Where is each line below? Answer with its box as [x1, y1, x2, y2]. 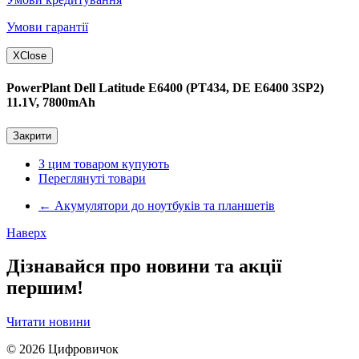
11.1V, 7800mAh [6, 95, 95, 110]
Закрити [13, 129, 51, 142]
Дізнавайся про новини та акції [6, 256, 282, 277]
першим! [6, 277, 83, 299]
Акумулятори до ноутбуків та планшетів [51, 198, 275, 212]
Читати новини [6, 315, 91, 329]
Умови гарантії [6, 20, 88, 34]
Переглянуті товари [38, 171, 146, 185]
